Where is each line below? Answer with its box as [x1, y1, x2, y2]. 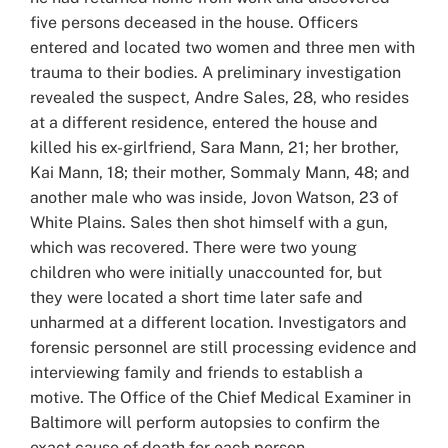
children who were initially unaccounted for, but [30, 262, 382, 282]
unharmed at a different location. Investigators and [30, 312, 407, 332]
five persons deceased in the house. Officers [30, 12, 358, 32]
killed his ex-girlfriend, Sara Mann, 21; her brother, [30, 137, 399, 157]
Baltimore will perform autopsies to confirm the [30, 412, 380, 432]
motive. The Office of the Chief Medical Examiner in [30, 387, 411, 407]
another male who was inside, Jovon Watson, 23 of [30, 187, 398, 207]
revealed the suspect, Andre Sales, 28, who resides [30, 87, 409, 107]
